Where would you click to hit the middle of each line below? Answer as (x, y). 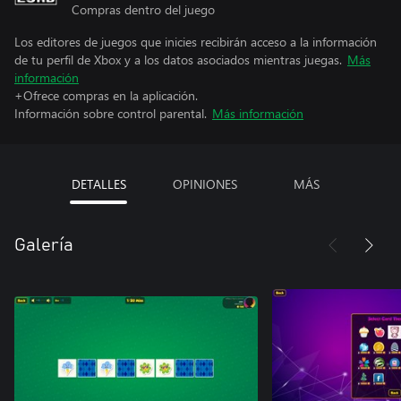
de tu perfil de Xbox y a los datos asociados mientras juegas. (178, 59)
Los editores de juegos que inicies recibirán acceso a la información (196, 41)
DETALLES (98, 183)
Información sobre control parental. (111, 113)
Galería (44, 245)
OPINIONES (205, 183)
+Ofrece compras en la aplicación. (106, 95)
